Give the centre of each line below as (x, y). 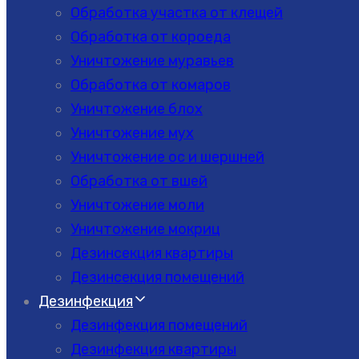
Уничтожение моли (137, 205)
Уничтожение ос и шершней (167, 157)
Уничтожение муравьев (152, 61)
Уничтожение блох (137, 109)
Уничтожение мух (132, 133)
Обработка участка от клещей (177, 13)
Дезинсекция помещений (157, 277)
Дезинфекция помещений (159, 325)
